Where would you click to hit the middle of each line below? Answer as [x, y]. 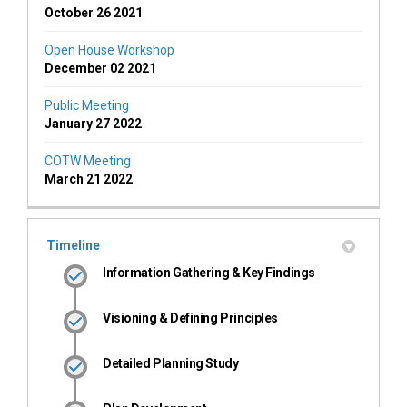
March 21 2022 [89, 179]
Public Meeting [87, 105]
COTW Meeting [88, 160]
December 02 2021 [100, 68]
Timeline [73, 245]
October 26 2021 [94, 12]
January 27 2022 [93, 123]
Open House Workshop [109, 50]
